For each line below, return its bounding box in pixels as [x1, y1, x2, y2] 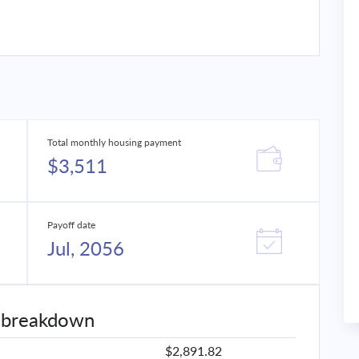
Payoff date [47, 219, 95, 231]
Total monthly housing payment [47, 136, 181, 148]
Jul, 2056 [47, 236, 124, 260]
